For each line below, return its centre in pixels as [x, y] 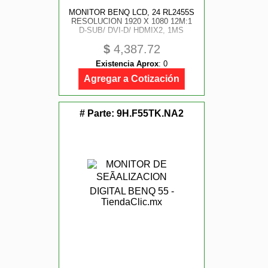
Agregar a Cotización [132, 79]
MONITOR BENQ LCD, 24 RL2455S [131, 12]
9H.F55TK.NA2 [150, 113]
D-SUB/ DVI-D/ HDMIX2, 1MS [132, 30]
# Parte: [98, 113]
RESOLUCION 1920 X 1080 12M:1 [131, 21]
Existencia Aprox [127, 64]
